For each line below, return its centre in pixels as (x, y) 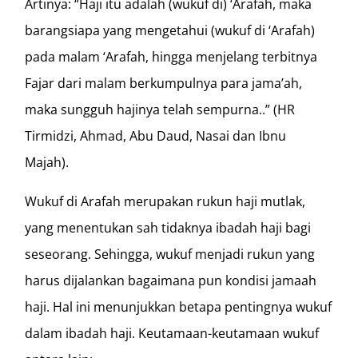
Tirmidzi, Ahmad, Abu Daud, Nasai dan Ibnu (156, 135)
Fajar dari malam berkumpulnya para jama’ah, (164, 83)
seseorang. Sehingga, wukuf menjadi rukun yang (170, 254)
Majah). (47, 162)
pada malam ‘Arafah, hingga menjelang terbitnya (171, 56)
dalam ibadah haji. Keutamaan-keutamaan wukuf (172, 333)
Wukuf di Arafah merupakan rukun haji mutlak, (165, 201)
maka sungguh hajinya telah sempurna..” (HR (160, 109)
